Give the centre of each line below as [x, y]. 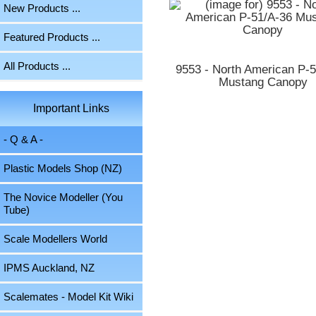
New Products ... [42, 9]
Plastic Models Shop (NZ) [63, 169]
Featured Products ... [52, 38]
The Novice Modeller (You [63, 197]
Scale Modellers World [55, 239]
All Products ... [37, 67]
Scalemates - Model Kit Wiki [68, 297]
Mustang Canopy [263, 83]
